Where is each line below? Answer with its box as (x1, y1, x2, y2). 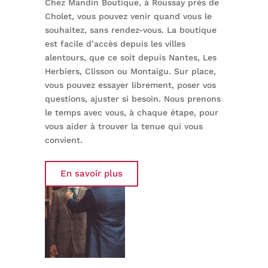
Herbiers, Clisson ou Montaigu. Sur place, (44, 66, 216, 77)
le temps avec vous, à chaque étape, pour (44, 108, 218, 118)
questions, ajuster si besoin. (44, 94, 161, 104)
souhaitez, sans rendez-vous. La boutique (44, 25, 217, 35)
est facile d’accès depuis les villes (44, 39, 185, 49)
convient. (44, 135, 83, 145)
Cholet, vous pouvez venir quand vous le (44, 11, 212, 22)
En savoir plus (60, 168, 123, 179)
